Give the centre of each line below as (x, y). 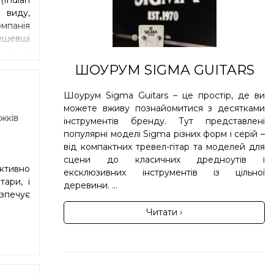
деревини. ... (91, 185)
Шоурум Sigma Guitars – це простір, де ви (164, 95)
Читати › (165, 212)
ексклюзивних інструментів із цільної (164, 172)
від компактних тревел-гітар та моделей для (164, 146)
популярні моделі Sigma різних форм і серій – (164, 134)
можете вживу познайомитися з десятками (164, 108)
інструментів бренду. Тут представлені (164, 121)
